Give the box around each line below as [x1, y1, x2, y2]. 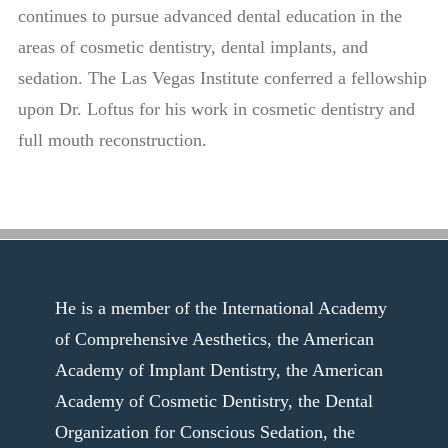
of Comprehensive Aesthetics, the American [54, 329, 374, 350]
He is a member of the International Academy [54, 298, 387, 319]
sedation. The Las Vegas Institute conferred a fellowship [17, 68, 427, 89]
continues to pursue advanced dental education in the [17, 6, 402, 27]
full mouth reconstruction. [17, 130, 207, 151]
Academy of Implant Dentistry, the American [54, 360, 383, 381]
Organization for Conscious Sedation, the [54, 422, 355, 443]
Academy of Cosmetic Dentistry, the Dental [54, 391, 373, 412]
